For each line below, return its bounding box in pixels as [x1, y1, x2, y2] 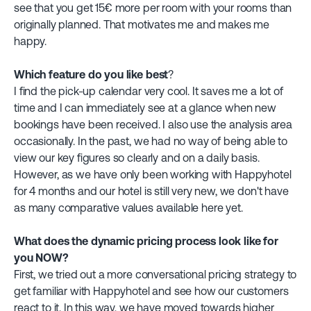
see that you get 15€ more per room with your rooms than [14, 1, 292, 14]
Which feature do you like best [14, 68, 169, 81]
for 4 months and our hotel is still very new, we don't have [14, 185, 289, 197]
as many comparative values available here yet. [14, 201, 243, 214]
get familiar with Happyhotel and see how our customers [14, 285, 289, 297]
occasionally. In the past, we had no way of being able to [14, 135, 287, 147]
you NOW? [14, 251, 69, 264]
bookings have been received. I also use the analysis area [14, 118, 292, 131]
